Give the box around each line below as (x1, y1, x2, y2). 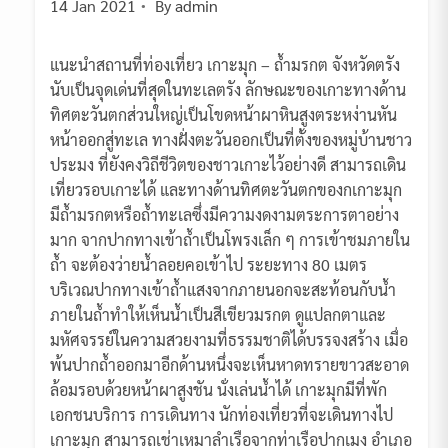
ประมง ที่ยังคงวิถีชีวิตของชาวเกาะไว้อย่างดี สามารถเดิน (50, 154, 406, 176)
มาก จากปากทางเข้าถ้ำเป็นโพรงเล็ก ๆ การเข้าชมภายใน (50, 229, 410, 251)
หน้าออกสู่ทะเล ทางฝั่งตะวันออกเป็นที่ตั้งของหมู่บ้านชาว (50, 129, 412, 151)
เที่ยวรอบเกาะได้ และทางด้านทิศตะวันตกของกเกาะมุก (50, 179, 402, 201)
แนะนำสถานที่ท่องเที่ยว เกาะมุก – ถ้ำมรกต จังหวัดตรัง (50, 54, 400, 76)
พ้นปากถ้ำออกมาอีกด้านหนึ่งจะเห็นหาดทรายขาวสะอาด (50, 354, 409, 376)
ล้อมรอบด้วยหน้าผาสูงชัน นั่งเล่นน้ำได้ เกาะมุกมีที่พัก (50, 379, 387, 401)
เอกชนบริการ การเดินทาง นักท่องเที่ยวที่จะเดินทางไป (50, 404, 393, 426)
